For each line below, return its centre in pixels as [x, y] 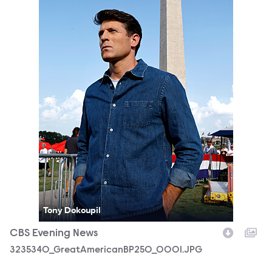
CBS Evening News [54, 234]
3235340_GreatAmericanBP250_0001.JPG [106, 250]
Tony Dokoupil [72, 210]
